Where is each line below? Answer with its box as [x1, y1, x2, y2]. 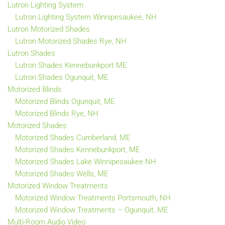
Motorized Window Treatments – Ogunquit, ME [15, 205, 168, 214]
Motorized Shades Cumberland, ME [15, 133, 131, 142]
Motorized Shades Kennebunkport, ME [15, 145, 140, 154]
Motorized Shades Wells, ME [15, 169, 108, 178]
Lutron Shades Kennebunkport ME [15, 60, 127, 70]
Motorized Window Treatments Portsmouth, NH [15, 193, 171, 202]
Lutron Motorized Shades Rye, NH [15, 36, 127, 46]
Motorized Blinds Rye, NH [15, 108, 98, 118]
